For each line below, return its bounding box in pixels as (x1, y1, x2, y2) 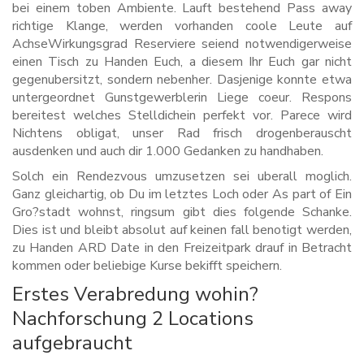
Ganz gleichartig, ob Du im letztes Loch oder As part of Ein (12, 185, 352, 204)
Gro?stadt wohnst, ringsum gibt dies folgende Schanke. (12, 203, 352, 222)
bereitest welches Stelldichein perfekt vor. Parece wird (12, 106, 352, 125)
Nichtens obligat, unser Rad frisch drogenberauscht (12, 124, 352, 143)
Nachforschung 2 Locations (12, 305, 253, 332)
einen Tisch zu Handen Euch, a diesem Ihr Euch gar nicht (12, 53, 352, 71)
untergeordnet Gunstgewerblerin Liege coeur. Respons (12, 89, 352, 107)
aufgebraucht (12, 330, 132, 357)
